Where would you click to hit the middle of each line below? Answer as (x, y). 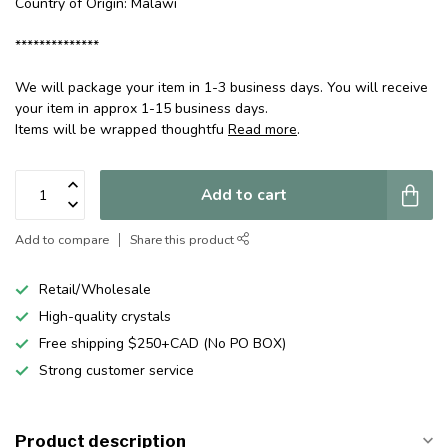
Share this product (183, 240)
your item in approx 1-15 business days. (141, 109)
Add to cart (243, 195)
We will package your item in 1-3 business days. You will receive (221, 88)
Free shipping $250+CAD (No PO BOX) (162, 344)
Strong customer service (116, 371)
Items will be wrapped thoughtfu (121, 130)
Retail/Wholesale (95, 290)
